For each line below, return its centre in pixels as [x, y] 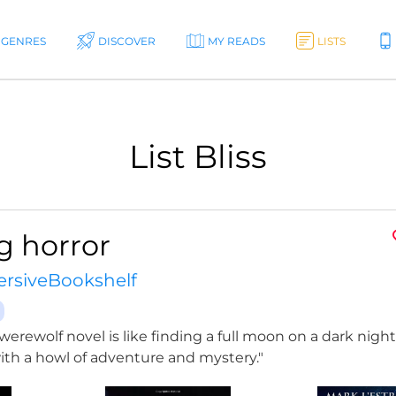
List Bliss [198, 156]
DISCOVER [126, 41]
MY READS [236, 41]
